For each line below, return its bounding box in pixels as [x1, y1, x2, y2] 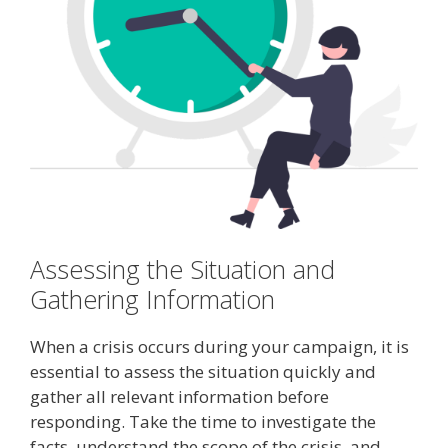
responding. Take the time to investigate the [30, 410, 376, 434]
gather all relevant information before [30, 385, 329, 409]
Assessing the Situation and [30, 252, 335, 287]
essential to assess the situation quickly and [30, 360, 376, 384]
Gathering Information [30, 282, 275, 317]
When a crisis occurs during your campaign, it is [30, 335, 409, 359]
